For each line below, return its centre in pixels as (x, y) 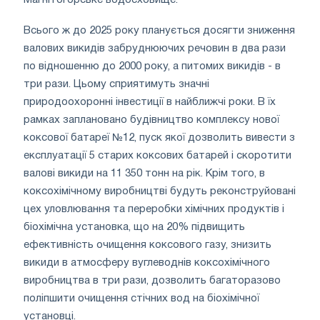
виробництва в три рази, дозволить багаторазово (152, 281)
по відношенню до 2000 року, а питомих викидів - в (152, 66)
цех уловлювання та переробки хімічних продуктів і (154, 209)
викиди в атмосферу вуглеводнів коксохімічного (147, 263)
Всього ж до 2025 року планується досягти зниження (159, 31)
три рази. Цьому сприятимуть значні (116, 84)
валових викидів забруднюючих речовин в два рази (155, 49)
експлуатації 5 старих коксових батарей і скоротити (157, 156)
